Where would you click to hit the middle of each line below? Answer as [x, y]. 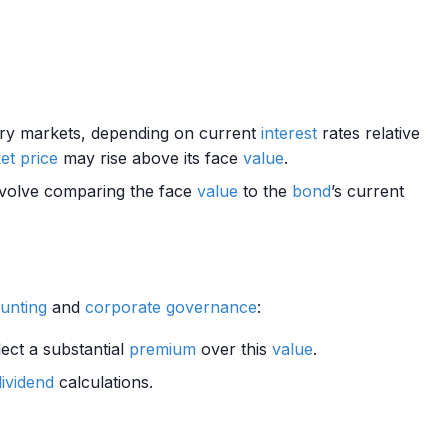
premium [162, 349]
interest [289, 133]
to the [265, 191]
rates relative [368, 133]
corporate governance [171, 307]
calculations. [103, 382]
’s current [367, 191]
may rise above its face [150, 158]
